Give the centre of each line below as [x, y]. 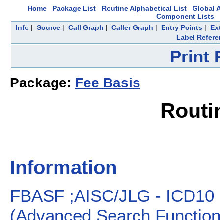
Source [49, 27]
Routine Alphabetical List [144, 8]
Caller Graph [132, 27]
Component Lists [185, 16]
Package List [74, 8]
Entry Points [182, 27]
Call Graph [86, 27]
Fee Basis [108, 83]
